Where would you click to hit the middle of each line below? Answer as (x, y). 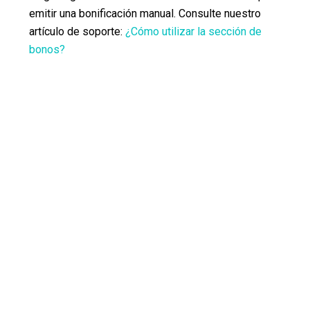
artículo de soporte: (77, 31)
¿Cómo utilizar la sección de (193, 31)
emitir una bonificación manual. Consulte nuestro (145, 13)
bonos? (47, 49)
